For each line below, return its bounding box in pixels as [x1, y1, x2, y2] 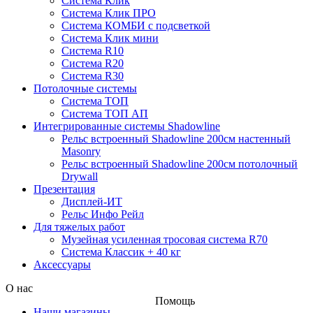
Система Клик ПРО [61, 6, 156, 19]
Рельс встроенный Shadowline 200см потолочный [61, 157, 298, 170]
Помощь [155, 294, 195, 307]
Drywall [61, 170, 98, 182]
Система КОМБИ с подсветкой [61, 19, 210, 31]
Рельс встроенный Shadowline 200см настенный [61, 132, 291, 145]
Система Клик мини [61, 31, 159, 44]
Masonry [61, 145, 101, 157]
